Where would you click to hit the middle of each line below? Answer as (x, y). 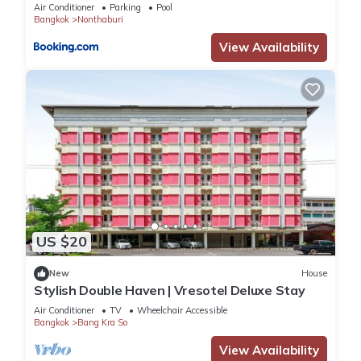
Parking (125, 8)
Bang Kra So (102, 322)
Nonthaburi (100, 20)
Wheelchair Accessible (182, 310)
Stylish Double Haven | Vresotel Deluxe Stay (170, 290)
